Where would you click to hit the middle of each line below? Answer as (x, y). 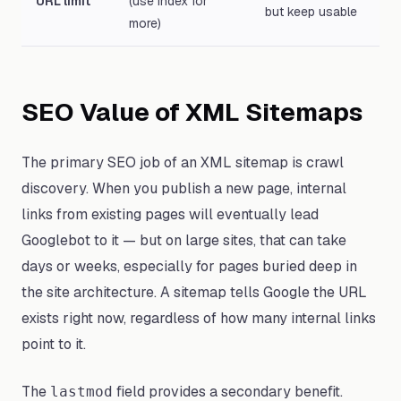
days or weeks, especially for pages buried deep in (189, 266)
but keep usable (311, 12)
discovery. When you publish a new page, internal (184, 188)
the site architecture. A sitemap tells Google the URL (194, 292)
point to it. (54, 344)
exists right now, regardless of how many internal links (199, 318)
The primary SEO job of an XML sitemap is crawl (183, 162)
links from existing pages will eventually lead (170, 214)
